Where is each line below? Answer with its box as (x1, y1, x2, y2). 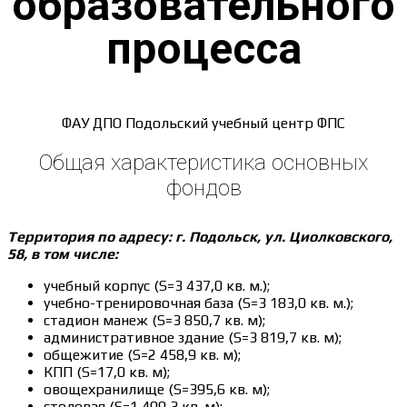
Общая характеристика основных (39, 150, 368, 175)
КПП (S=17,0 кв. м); (44, 363, 170, 381)
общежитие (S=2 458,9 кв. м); (44, 346, 241, 363)
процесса (105, 23, 302, 74)
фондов (165, 175, 242, 201)
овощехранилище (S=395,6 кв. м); (44, 381, 270, 398)
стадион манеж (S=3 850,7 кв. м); (44, 312, 265, 329)
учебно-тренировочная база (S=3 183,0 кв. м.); (44, 294, 353, 312)
